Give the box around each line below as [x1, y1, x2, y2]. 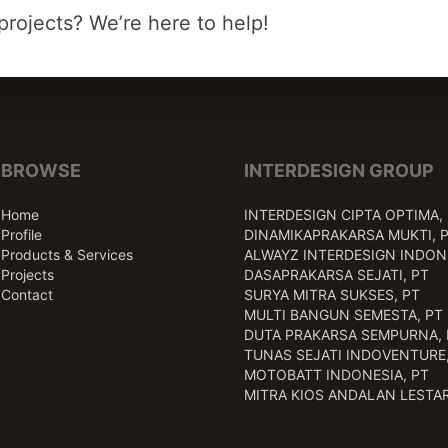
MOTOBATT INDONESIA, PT [244, 366, 429, 383]
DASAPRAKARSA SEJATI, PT [244, 266, 429, 283]
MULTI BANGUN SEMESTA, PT [244, 306, 443, 323]
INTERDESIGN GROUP [244, 160, 434, 181]
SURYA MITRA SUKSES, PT [244, 286, 420, 303]
